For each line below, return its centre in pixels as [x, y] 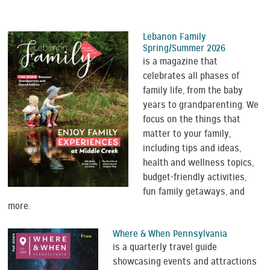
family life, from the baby [193, 90]
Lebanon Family [175, 36]
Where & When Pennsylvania [170, 234]
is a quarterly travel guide [165, 247]
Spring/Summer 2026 [184, 48]
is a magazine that [181, 61]
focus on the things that [192, 119]
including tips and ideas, [192, 148]
